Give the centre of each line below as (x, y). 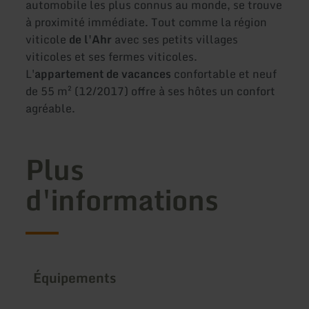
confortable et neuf (224, 74)
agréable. (51, 109)
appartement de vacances (103, 74)
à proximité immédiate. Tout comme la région (147, 22)
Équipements (75, 277)
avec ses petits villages (177, 40)
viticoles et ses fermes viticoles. (112, 57)
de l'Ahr (92, 40)
